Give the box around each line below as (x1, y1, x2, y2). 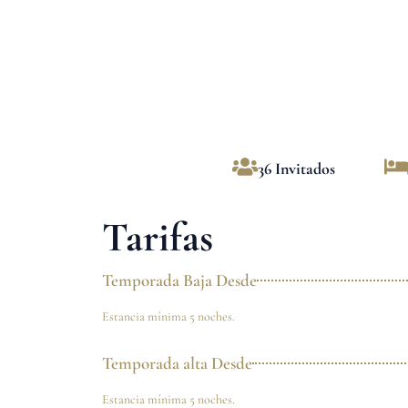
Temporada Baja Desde (102, 270, 257, 291)
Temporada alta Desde (102, 352, 252, 373)
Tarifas (102, 212, 213, 262)
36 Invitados (257, 158, 335, 178)
